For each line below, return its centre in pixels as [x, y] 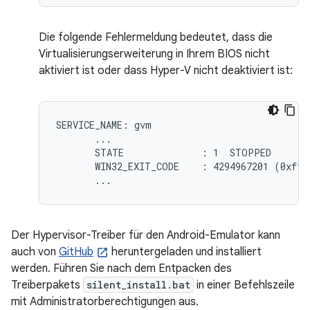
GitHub [76, 252]
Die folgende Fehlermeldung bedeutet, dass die [156, 37]
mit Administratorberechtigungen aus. [105, 301]
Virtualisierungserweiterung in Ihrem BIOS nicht [154, 54]
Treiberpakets [47, 285]
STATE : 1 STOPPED [164, 152]
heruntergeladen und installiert [185, 252]
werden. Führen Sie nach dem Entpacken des [121, 268]
